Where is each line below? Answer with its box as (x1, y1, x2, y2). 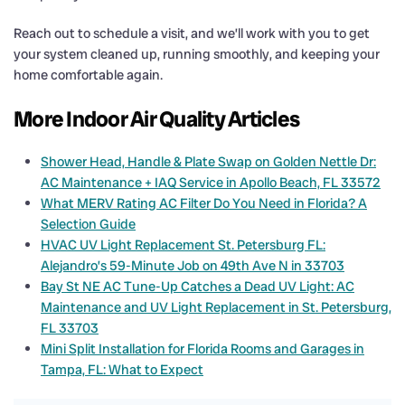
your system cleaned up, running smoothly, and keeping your (14, 44, 380, 63)
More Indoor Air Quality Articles (14, 104, 299, 133)
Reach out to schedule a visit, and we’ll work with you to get (14, 24, 370, 42)
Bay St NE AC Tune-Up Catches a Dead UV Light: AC (41, 277, 354, 296)
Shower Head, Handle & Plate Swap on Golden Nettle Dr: (41, 152, 376, 171)
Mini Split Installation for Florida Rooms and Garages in (41, 339, 364, 358)
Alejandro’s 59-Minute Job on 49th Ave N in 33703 (41, 256, 344, 275)
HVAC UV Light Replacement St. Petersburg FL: (41, 235, 325, 254)
